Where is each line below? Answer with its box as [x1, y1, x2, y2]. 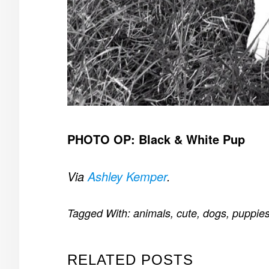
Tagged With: [67, 205, 133, 220]
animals [133, 205, 171, 220]
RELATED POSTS [67, 252, 193, 268]
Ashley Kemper [88, 168, 167, 185]
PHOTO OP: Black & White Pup [67, 130, 245, 148]
